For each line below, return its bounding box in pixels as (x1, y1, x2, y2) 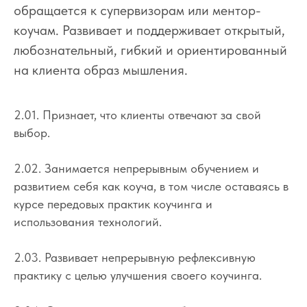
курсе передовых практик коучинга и (14, 196, 212, 211)
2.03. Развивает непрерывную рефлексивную (14, 249, 256, 265)
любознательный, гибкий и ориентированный (14, 41, 287, 58)
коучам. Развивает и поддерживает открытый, (14, 21, 285, 38)
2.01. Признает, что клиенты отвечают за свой (14, 107, 261, 122)
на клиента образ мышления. (14, 61, 188, 78)
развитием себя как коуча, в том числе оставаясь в (14, 178, 288, 193)
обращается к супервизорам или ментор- (14, 1, 261, 19)
